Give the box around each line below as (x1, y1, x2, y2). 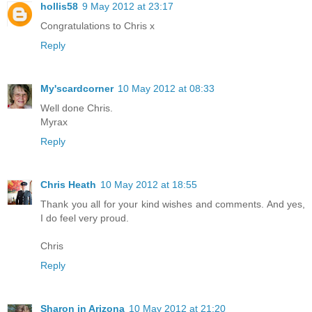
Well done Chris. (40, 102, 113, 114)
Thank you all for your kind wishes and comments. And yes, (40, 198, 305, 210)
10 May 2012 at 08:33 (118, 82, 214, 94)
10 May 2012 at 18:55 (100, 178, 197, 190)
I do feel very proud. (40, 212, 129, 224)
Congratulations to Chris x (40, 19, 155, 31)
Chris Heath (40, 178, 96, 190)
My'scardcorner (40, 82, 114, 94)
